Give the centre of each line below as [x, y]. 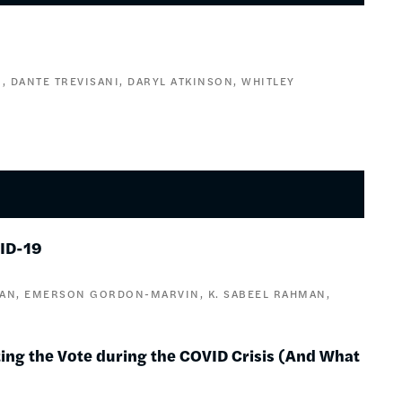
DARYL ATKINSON [181, 81]
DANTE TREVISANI [65, 81]
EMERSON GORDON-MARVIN [112, 293]
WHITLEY [268, 81]
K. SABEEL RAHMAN [267, 293]
